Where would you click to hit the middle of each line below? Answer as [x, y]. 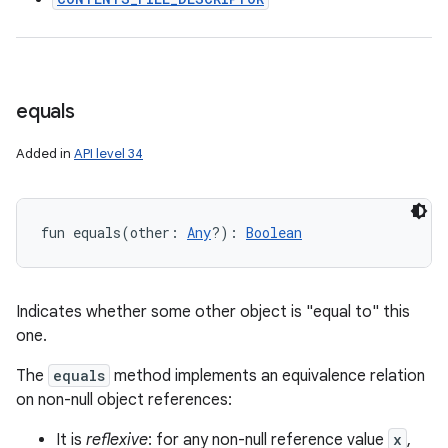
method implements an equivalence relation [267, 376]
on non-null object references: [124, 400]
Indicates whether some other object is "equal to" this [213, 312]
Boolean [274, 232]
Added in [45, 153]
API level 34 [108, 153]
